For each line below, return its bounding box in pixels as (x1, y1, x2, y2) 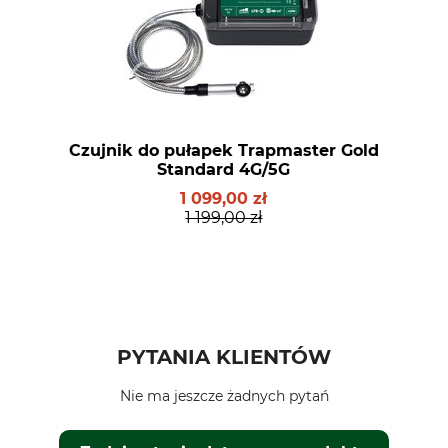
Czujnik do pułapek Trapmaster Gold (68, 141, 379, 160)
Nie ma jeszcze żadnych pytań (119, 387, 329, 405)
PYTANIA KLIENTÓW (117, 345, 331, 369)
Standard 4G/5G (157, 160, 291, 179)
